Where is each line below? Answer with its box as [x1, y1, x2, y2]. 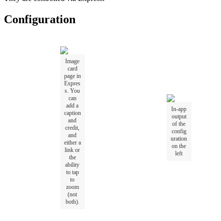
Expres [64, 79, 80, 87]
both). [65, 198, 79, 205]
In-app [171, 105, 186, 112]
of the [172, 120, 185, 127]
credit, [65, 124, 79, 131]
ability [65, 161, 79, 168]
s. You [65, 87, 80, 94]
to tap [66, 168, 79, 176]
